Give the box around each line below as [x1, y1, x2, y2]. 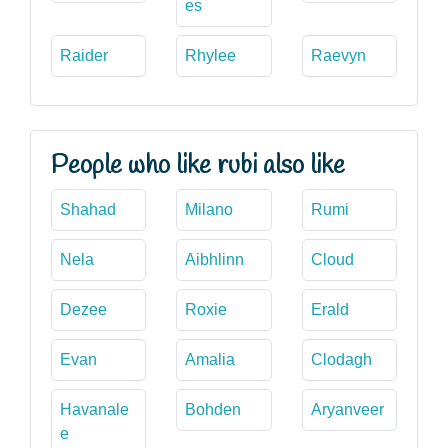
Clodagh [310, 350, 372, 368]
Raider [60, 46, 108, 64]
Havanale [60, 400, 129, 418]
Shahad [60, 200, 116, 218]
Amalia [185, 350, 236, 368]
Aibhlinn [185, 250, 245, 268]
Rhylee [185, 46, 237, 64]
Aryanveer [310, 400, 384, 418]
